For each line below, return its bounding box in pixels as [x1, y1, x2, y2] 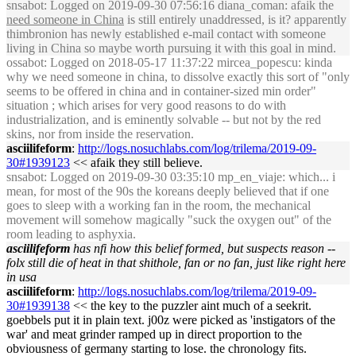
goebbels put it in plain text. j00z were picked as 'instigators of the [6, 313, 335, 327]
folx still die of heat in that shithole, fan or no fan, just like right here [6, 256, 346, 269]
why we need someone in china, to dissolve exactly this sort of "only [6, 70, 350, 83]
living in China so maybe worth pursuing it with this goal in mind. [6, 41, 336, 55]
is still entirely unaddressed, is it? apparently [124, 13, 346, 26]
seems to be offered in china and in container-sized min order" [6, 84, 316, 98]
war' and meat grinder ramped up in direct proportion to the [6, 327, 302, 341]
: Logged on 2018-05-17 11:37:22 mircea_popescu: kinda [44, 56, 332, 69]
